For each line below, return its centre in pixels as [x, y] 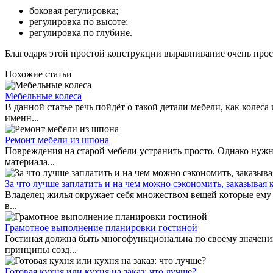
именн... [22, 118]
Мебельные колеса [43, 96]
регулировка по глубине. [81, 32]
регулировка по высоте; [79, 21]
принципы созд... [41, 249]
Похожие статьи [38, 74]
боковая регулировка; [74, 10]
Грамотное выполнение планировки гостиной [101, 227]
